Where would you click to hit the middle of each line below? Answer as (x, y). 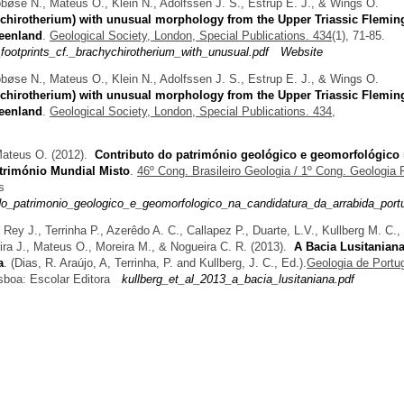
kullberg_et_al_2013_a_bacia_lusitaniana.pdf (238, 279)
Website (302, 52)
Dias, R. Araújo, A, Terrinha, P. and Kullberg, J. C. (144, 262)
